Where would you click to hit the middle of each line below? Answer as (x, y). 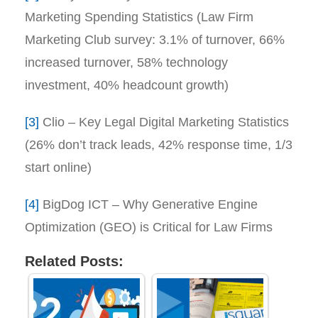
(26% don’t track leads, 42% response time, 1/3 (159, 145)
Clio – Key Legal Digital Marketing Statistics (164, 122)
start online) (58, 168)
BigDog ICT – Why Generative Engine (148, 204)
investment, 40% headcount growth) (127, 85)
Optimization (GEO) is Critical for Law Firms (149, 227)
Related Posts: (74, 261)
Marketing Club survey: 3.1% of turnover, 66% (155, 40)
